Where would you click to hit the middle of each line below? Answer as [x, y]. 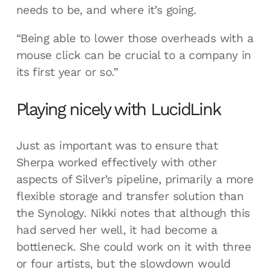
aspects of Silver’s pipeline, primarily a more [135, 180]
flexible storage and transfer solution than [130, 196]
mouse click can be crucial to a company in [133, 55]
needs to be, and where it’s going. [106, 10]
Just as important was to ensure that [117, 146]
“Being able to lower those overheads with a [135, 38]
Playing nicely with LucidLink [118, 109]
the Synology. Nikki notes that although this [133, 213]
